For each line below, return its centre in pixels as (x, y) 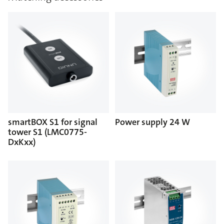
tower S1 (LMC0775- (47, 132)
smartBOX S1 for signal (53, 122)
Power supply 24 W (152, 122)
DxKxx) (22, 142)
